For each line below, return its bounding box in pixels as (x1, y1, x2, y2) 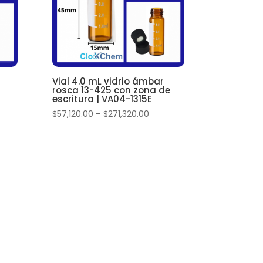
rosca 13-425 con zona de (52, 83, 171, 96)
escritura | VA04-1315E (52, 92, 153, 105)
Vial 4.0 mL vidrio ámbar (52, 75, 164, 87)
